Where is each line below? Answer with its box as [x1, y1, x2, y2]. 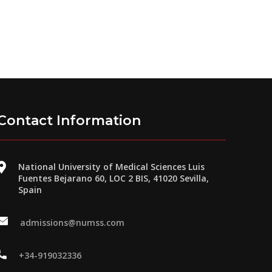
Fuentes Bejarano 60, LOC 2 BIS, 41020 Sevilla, [18, 172, 209, 185]
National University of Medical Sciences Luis [18, 161, 205, 173]
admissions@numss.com [19, 217, 124, 229]
